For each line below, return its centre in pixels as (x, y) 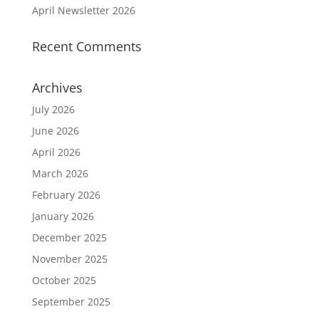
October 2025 (64, 280)
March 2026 (60, 173)
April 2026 (56, 152)
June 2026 (55, 131)
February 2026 (66, 195)
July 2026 (53, 109)
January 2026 (63, 216)
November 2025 (69, 259)
